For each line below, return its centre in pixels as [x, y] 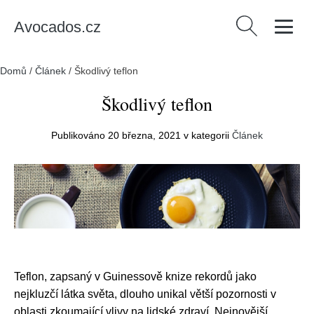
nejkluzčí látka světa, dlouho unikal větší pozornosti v [145, 294]
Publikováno [80, 135]
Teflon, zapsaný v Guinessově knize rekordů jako [135, 277]
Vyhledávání [264, 24]
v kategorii [206, 135]
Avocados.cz [57, 27]
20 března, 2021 [144, 135]
